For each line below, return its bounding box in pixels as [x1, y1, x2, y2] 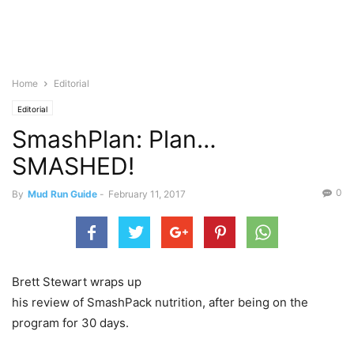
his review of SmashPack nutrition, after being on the [12, 295, 308, 310]
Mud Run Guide [28, 188, 97, 200]
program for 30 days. [12, 315, 129, 330]
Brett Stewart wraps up [12, 274, 141, 289]
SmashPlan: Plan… [12, 125, 217, 153]
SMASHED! [12, 152, 134, 180]
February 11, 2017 [108, 188, 186, 200]
